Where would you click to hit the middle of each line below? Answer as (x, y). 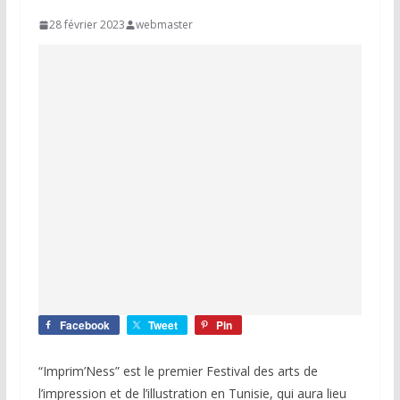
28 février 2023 (87, 25)
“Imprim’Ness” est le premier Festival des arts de (178, 371)
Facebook (84, 325)
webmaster (164, 25)
